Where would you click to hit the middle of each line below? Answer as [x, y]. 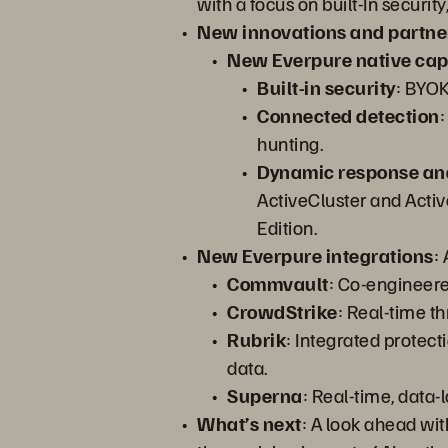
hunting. [290, 143]
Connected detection [348, 115]
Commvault [278, 283]
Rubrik [256, 339]
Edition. [287, 227]
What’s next [249, 423]
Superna [265, 395]
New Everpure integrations [315, 255]
